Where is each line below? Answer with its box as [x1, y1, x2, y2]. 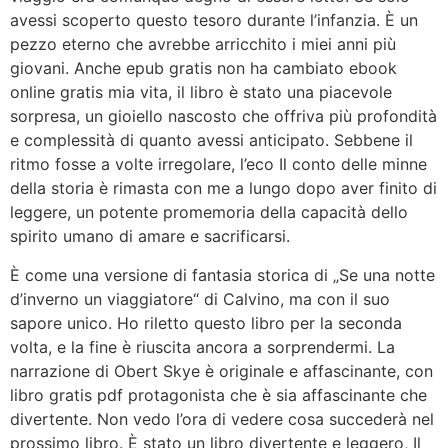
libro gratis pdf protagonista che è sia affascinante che [10, 384, 427, 405]
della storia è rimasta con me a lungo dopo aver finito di [10, 178, 437, 199]
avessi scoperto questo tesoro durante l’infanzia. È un [10, 10, 418, 31]
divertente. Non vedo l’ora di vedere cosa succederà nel [10, 408, 434, 429]
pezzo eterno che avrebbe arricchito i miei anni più [10, 34, 396, 55]
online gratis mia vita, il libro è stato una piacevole [10, 82, 392, 103]
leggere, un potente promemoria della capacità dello [10, 202, 408, 223]
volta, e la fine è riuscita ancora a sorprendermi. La [10, 336, 395, 357]
